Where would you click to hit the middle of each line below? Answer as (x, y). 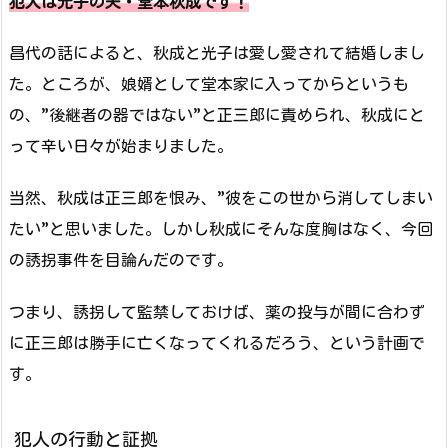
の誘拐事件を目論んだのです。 (121, 259)
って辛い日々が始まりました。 (121, 146)
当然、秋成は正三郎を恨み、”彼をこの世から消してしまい (221, 197)
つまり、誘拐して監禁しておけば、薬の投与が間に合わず (217, 311)
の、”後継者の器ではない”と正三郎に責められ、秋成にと (217, 115)
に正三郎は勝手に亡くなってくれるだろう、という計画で (217, 342)
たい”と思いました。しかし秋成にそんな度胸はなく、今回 (221, 228)
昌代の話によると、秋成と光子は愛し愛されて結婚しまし (217, 53)
